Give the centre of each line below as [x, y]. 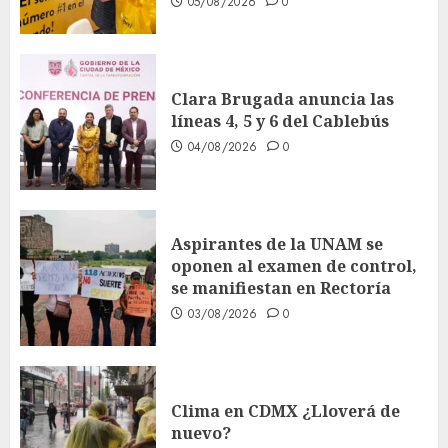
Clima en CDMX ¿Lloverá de [285, 410]
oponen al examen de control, [294, 265]
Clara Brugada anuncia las [282, 98]
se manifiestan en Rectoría [281, 287]
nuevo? [201, 432]
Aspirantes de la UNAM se [277, 243]
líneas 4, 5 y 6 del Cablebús [280, 120]
